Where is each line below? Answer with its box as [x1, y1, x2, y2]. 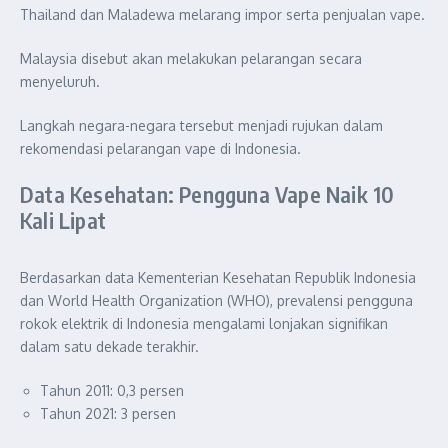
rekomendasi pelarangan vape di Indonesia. [20, 139, 301, 157]
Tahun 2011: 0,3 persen [40, 381, 184, 399]
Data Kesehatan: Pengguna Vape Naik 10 [20, 179, 395, 208]
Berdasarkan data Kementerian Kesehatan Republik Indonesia [20, 268, 416, 286]
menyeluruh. [20, 72, 100, 90]
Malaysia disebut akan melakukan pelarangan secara [20, 49, 362, 67]
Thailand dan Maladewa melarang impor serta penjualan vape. [20, 5, 425, 23]
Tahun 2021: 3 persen [40, 404, 176, 422]
